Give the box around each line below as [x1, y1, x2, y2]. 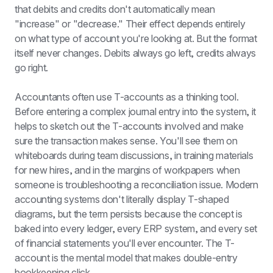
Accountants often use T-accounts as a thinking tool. [15, 91, 239, 103]
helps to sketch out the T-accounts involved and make [15, 120, 244, 132]
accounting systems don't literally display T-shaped [15, 193, 229, 205]
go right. [15, 62, 49, 74]
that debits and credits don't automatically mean [15, 3, 215, 15]
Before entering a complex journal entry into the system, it [15, 105, 257, 118]
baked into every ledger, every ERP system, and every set [15, 222, 258, 235]
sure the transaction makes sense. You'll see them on [15, 135, 238, 147]
